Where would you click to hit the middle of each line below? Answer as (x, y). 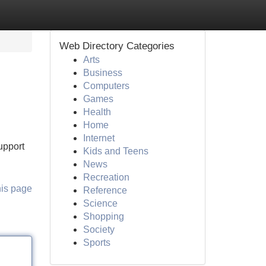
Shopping (103, 216)
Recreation (106, 177)
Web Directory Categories (117, 46)
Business (102, 73)
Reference (105, 190)
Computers (106, 86)
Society (99, 229)
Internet (99, 138)
